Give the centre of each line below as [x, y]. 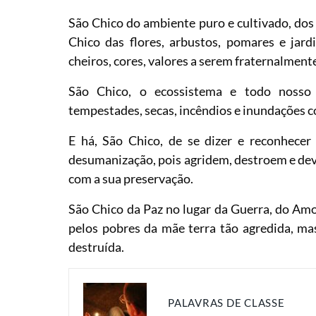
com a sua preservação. [131, 178]
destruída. [97, 247]
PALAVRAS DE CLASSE [226, 303]
